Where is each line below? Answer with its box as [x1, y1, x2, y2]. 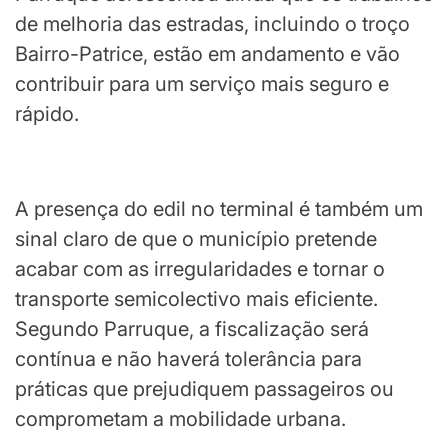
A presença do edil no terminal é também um [15, 197, 423, 221]
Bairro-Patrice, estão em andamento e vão [15, 42, 400, 66]
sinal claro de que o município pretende [15, 227, 377, 251]
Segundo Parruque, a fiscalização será [15, 317, 369, 341]
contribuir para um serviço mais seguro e [15, 72, 389, 96]
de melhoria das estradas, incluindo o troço [15, 12, 410, 36]
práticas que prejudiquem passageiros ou [15, 377, 394, 401]
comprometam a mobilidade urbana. [15, 407, 346, 431]
